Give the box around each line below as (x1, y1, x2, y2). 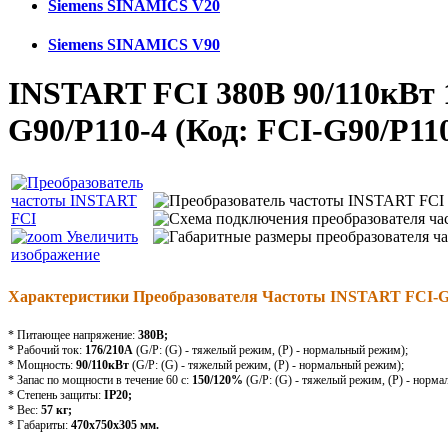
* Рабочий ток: (8, 342, 85, 357)
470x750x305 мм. (71, 417, 159, 432)
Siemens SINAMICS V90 (48, 35, 220, 53)
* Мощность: (8, 357, 76, 372)
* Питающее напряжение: (8, 327, 138, 342)
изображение (11, 245, 100, 263)
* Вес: (8, 402, 41, 417)
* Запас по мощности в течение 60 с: (8, 372, 192, 387)
